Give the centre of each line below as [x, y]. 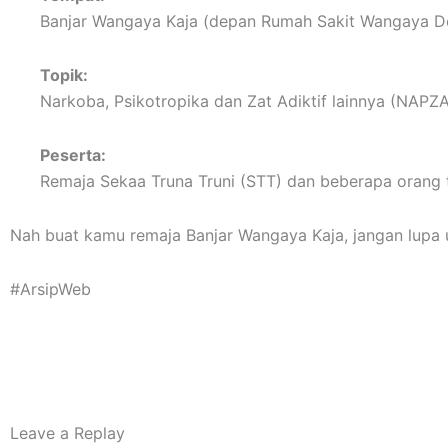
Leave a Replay [67, 433]
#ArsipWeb [50, 289]
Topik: [64, 75]
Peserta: [73, 155]
